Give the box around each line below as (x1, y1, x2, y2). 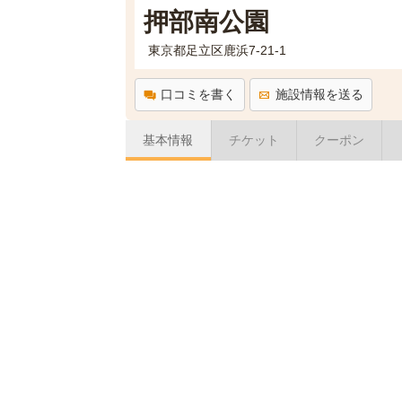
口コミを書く (160, 87, 236, 101)
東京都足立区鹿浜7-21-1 (147, 43, 286, 57)
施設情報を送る (275, 87, 363, 101)
